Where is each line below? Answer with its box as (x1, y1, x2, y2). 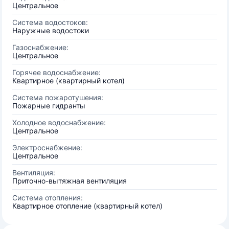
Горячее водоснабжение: (12, 68, 101, 77)
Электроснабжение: (12, 143, 82, 152)
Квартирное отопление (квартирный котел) (12, 201, 163, 210)
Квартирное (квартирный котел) (12, 76, 125, 85)
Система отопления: (12, 193, 83, 202)
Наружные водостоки (12, 26, 89, 35)
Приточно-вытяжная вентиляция (12, 176, 127, 185)
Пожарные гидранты (12, 101, 85, 110)
